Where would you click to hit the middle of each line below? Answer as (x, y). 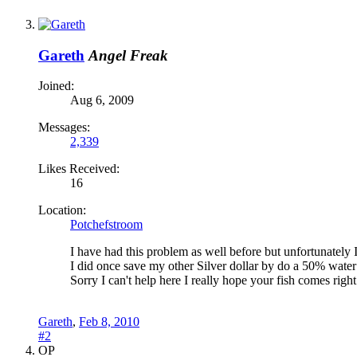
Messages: (64, 127)
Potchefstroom (106, 225)
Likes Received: (79, 169)
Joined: (56, 86)
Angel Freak (128, 55)
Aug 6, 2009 (102, 100)
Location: (62, 210)
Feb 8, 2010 (109, 322)
